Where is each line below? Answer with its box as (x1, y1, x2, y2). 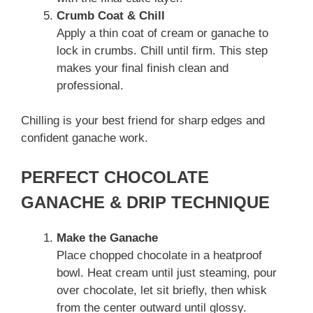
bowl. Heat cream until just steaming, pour (57, 265, 277, 279)
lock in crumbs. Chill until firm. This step (57, 43, 268, 57)
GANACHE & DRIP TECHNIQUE (21, 192, 270, 212)
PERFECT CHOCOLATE (21, 167, 209, 187)
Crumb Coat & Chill (57, 8, 165, 22)
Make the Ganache (57, 231, 158, 245)
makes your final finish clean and (57, 61, 228, 75)
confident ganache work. (21, 131, 148, 145)
